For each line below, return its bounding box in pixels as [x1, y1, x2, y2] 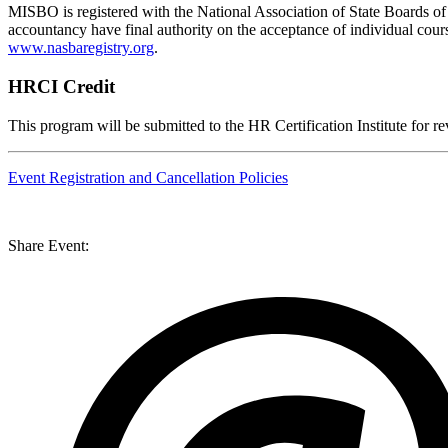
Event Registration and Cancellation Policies [8, 168, 288, 186]
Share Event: [8, 236, 89, 254]
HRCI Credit [8, 75, 115, 97]
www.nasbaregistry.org [8, 39, 154, 57]
